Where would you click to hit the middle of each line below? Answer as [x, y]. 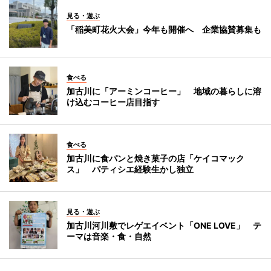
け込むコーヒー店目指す [113, 102]
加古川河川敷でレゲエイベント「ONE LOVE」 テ [164, 226]
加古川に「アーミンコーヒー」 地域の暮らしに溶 [164, 91]
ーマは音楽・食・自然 [109, 237]
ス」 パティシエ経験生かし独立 [130, 169]
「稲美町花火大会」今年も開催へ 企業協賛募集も [164, 30]
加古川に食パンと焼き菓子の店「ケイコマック [155, 158]
